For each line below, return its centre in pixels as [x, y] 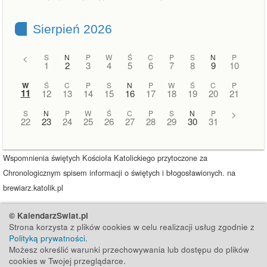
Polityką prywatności [47, 238]
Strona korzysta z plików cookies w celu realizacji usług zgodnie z [132, 227]
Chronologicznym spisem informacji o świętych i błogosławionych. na [119, 173]
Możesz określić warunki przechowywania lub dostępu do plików [129, 249]
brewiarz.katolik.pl [33, 187]
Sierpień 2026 [72, 29]
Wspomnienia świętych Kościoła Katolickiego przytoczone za [105, 158]
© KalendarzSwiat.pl [49, 215]
